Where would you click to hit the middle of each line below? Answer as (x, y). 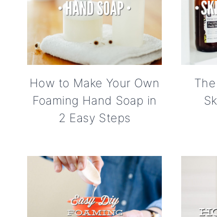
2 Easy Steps (94, 118)
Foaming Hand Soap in (94, 100)
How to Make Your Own (94, 83)
